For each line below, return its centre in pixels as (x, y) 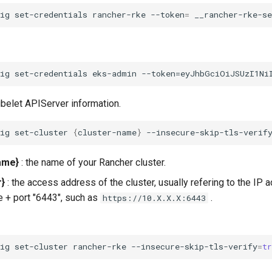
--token (168, 15)
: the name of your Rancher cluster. (93, 162)
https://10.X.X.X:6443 (155, 198)
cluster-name (107, 133)
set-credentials (51, 15)
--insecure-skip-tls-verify (195, 247)
